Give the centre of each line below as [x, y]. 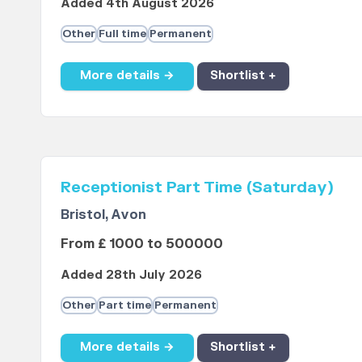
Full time [122, 34]
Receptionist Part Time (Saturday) [197, 187]
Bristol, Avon [103, 215]
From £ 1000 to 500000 [141, 244]
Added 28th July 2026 [131, 275]
